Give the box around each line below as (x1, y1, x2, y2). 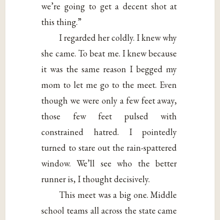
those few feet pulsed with (41, 110, 177, 122)
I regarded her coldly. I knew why (59, 31, 177, 43)
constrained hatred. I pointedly (41, 126, 177, 137)
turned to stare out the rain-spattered (41, 141, 177, 153)
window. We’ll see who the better (41, 157, 177, 169)
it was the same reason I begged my (41, 63, 177, 75)
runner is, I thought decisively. (41, 173, 150, 185)
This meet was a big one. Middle (59, 189, 177, 200)
